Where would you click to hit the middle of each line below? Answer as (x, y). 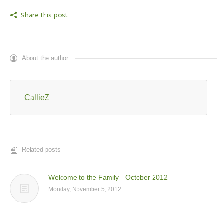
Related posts (41, 150)
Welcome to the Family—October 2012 (108, 178)
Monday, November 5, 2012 (85, 190)
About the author (45, 58)
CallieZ (37, 98)
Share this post (44, 15)
